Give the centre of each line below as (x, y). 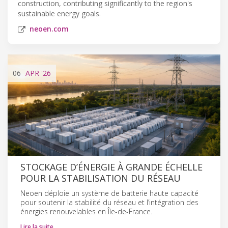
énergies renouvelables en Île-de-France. (86, 211)
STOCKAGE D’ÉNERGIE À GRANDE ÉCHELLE (111, 167)
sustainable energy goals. (59, 13)
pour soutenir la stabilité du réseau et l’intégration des (109, 202)
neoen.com (49, 28)
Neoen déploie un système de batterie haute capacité (109, 193)
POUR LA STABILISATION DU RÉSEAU (101, 178)
